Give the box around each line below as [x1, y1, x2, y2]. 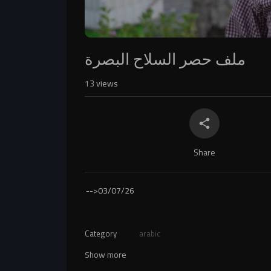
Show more [85, 247, 126, 263]
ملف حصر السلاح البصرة [85, 44, 246, 74]
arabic [139, 226, 160, 241]
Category [85, 226, 117, 241]
